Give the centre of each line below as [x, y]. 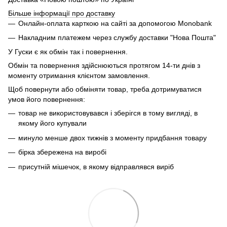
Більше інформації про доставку [62, 13]
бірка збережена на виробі [62, 152]
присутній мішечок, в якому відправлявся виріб [96, 166]
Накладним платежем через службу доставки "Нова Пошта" [117, 37]
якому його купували [52, 123]
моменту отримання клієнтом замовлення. [79, 76]
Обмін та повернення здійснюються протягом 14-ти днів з [104, 66]
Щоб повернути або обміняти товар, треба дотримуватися [105, 89]
